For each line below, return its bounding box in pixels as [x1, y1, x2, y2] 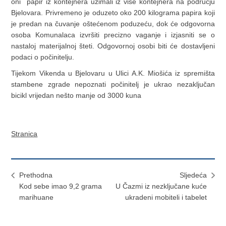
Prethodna [19, 171, 53, 180]
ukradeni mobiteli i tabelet [125, 193, 207, 202]
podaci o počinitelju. [11, 53, 79, 62]
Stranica [11, 130, 38, 138]
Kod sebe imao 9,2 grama [19, 182, 102, 191]
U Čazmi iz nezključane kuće [115, 182, 207, 191]
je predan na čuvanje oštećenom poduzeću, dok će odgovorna [11, 20, 215, 28]
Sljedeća [179, 171, 207, 180]
